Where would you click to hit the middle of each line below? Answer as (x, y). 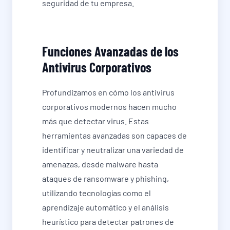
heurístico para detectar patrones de (108, 222)
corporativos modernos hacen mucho (109, 107)
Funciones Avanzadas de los (110, 51)
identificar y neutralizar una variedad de (113, 150)
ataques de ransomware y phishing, (106, 179)
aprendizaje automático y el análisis (106, 207)
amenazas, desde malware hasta (100, 164)
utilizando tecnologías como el (97, 193)
